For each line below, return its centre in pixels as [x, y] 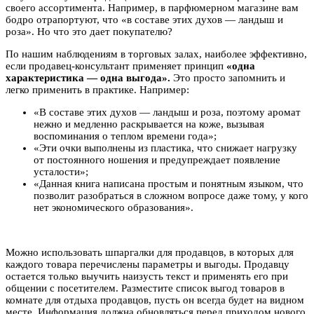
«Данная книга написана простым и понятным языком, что [169, 183]
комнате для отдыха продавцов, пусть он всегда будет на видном [155, 300]
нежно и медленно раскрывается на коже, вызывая [149, 124]
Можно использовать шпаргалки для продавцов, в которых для [150, 252]
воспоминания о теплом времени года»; [125, 136]
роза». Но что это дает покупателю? [89, 31]
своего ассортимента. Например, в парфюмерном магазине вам [152, 7]
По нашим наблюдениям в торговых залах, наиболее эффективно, [156, 54]
